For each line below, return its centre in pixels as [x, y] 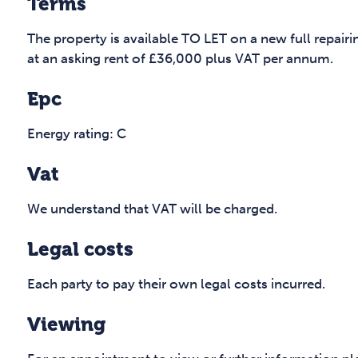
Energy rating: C [77, 134]
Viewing [66, 325]
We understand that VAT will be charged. [152, 209]
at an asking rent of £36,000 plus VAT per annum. [180, 59]
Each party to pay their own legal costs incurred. [176, 284]
